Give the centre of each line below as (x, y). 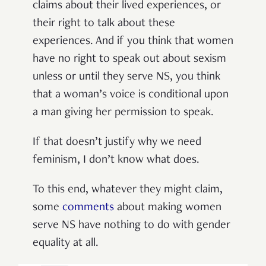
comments (88, 208)
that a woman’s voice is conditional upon (131, 95)
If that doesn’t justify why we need (117, 142)
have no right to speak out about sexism (129, 59)
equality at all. (66, 243)
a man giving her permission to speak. (123, 113)
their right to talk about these (104, 23)
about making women (168, 208)
